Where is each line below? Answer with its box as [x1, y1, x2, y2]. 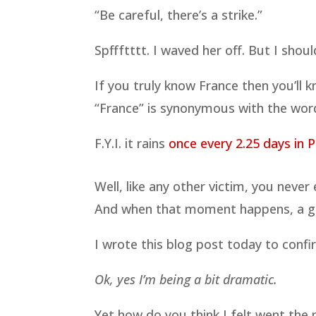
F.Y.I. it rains [95, 134, 169, 152]
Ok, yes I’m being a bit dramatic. [95, 271, 278, 288]
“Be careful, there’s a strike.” [95, 6, 263, 23]
